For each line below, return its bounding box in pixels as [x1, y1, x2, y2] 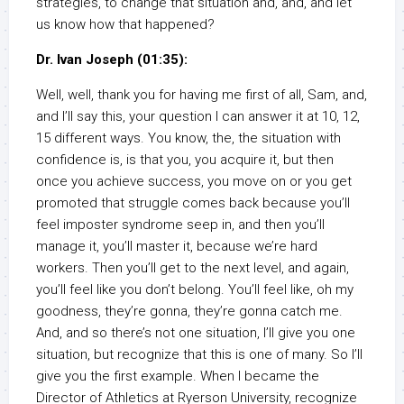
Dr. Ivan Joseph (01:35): [36, 51, 188, 69]
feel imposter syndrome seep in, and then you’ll [36, 216, 325, 234]
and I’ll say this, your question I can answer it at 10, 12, [36, 108, 360, 125]
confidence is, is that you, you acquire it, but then [36, 151, 334, 169]
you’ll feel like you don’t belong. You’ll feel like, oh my [36, 281, 353, 298]
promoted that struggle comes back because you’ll [36, 195, 350, 212]
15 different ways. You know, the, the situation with [36, 130, 341, 147]
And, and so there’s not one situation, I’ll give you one [36, 325, 355, 342]
